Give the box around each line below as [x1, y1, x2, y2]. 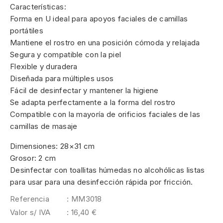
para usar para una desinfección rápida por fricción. [10, 177, 193, 187]
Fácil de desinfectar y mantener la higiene [10, 85, 159, 95]
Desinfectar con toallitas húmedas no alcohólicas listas [10, 165, 205, 175]
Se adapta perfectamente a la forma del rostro [10, 97, 176, 107]
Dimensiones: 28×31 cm [10, 141, 95, 151]
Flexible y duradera [10, 61, 78, 71]
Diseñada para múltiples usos [10, 73, 114, 83]
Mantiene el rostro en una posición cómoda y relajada [10, 37, 200, 47]
